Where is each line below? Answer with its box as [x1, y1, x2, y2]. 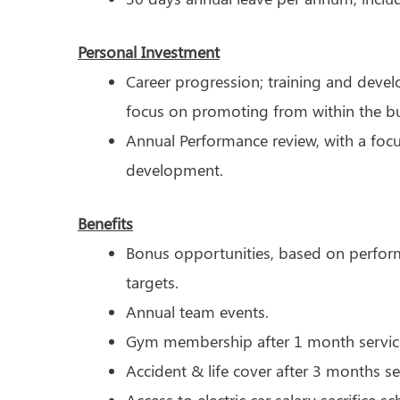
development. [126, 158, 223, 180]
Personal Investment [78, 40, 220, 62]
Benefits [78, 212, 133, 234]
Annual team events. [126, 300, 269, 322]
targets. [126, 271, 179, 293]
